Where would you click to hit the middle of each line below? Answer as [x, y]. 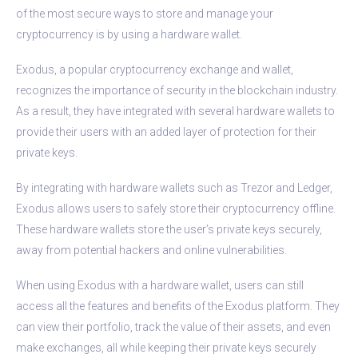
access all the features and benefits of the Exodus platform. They [178, 306]
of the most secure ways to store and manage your [145, 13]
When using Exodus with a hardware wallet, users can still [160, 285]
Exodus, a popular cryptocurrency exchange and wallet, [155, 69]
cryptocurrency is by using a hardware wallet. [129, 34]
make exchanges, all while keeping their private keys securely [166, 347]
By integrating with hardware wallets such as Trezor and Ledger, [174, 187]
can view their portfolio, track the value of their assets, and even [173, 326]
